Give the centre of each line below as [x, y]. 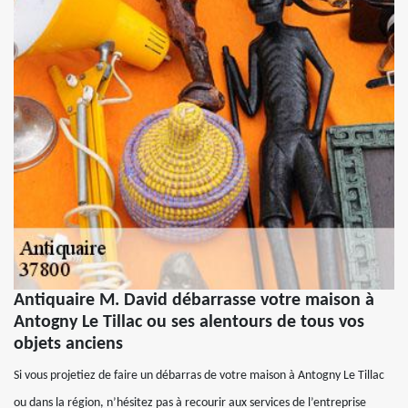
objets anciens [68, 344]
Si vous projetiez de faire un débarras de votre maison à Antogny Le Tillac [199, 375]
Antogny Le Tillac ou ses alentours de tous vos [189, 322]
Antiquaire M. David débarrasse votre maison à [194, 300]
